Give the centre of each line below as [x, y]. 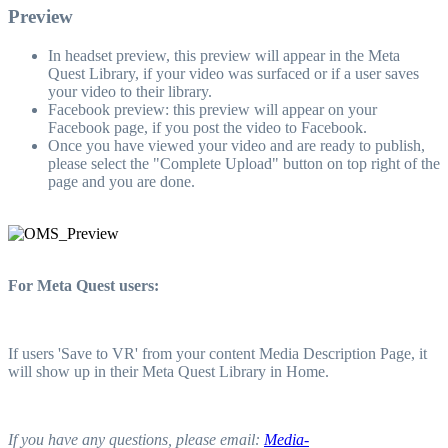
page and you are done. [121, 181]
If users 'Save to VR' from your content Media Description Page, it [217, 353]
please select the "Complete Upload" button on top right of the [244, 163]
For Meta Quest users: [83, 285]
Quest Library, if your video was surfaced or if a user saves [233, 73]
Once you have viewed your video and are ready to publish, [236, 145]
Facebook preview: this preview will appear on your [212, 109]
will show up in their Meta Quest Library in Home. [168, 371]
